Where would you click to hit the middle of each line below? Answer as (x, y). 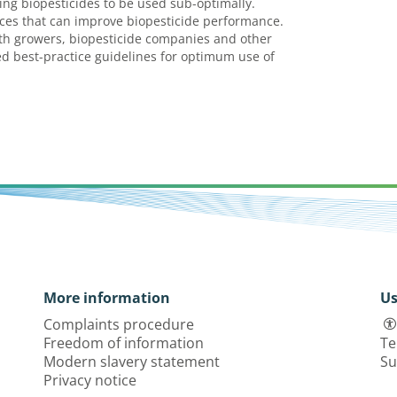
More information (107, 298)
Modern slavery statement (132, 362)
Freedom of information (124, 343)
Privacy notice (90, 380)
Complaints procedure (119, 324)
